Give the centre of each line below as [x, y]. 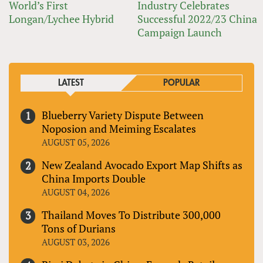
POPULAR [181, 83]
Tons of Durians [79, 229]
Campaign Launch [180, 33]
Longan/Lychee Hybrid [61, 19]
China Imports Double [94, 179]
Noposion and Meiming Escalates [119, 129]
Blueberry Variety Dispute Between [123, 115]
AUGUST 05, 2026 [76, 142]
